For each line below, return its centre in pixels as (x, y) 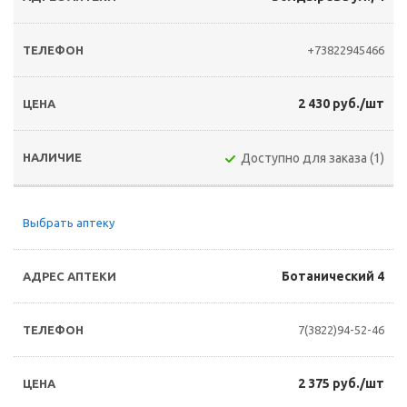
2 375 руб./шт (341, 383)
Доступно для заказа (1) (313, 158)
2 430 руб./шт (341, 104)
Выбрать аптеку (69, 223)
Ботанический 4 (333, 276)
